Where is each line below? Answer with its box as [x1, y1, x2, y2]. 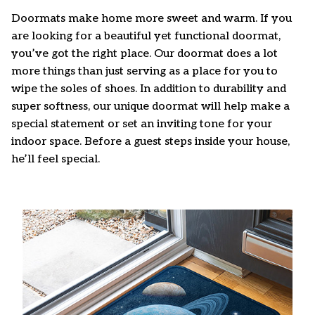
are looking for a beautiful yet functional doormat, [11, 29, 281, 43]
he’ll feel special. [11, 152, 103, 166]
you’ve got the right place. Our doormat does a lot [11, 46, 278, 60]
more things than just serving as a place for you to [11, 64, 278, 78]
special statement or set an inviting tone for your [11, 117, 272, 131]
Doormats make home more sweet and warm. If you [11, 11, 292, 25]
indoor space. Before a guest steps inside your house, [11, 134, 290, 148]
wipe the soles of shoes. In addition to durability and [11, 82, 286, 96]
